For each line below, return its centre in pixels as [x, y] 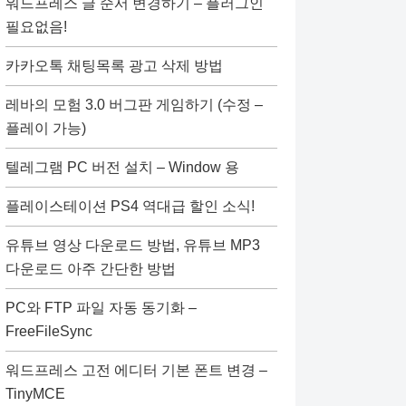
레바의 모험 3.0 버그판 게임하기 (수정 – [134, 105]
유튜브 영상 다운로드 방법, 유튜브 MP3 [133, 245]
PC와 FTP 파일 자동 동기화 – [101, 308]
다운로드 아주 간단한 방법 [91, 269]
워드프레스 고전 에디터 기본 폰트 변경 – [136, 370]
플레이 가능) [46, 128]
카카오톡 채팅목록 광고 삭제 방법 [114, 66]
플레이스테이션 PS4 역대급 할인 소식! [130, 206]
